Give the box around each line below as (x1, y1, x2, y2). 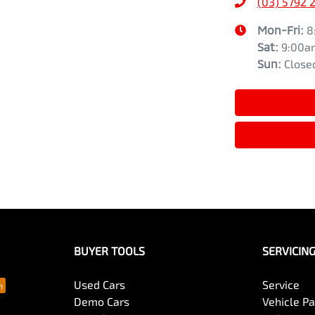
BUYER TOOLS (73, 244, 145, 258)
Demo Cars (73, 295, 129, 309)
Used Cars (73, 278, 125, 292)
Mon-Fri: (257, 23, 307, 37)
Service (262, 278, 300, 292)
